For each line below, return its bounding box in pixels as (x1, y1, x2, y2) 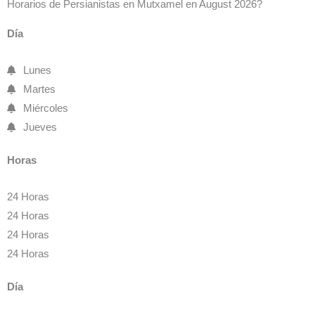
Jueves (22, 121, 57, 133)
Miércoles (22, 102, 68, 114)
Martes (22, 83, 56, 95)
